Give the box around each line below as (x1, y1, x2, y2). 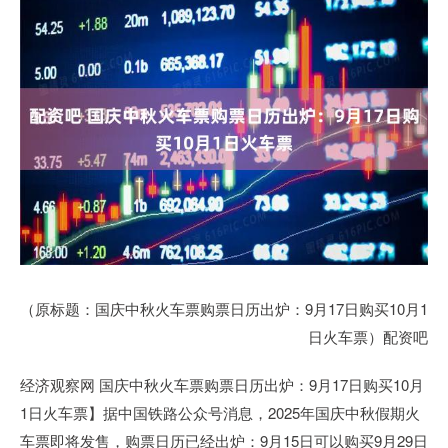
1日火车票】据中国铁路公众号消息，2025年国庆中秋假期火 (20, 402, 420, 423)
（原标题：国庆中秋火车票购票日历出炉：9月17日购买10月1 (20, 298, 428, 319)
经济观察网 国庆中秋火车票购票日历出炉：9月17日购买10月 (20, 374, 424, 395)
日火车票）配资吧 (308, 326, 428, 347)
